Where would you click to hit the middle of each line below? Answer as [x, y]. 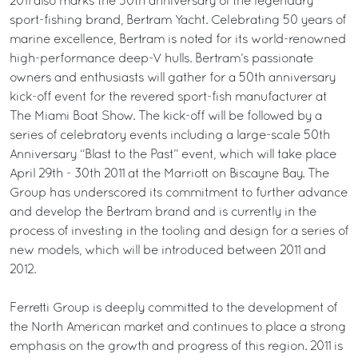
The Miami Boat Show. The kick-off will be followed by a [166, 117]
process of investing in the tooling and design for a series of [179, 232]
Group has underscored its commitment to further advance [179, 193]
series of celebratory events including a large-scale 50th [170, 136]
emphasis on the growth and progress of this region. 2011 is [176, 347]
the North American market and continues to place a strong [178, 328]
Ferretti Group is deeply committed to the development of [173, 308]
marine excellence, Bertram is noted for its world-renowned [178, 40]
